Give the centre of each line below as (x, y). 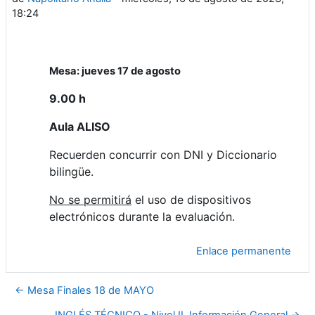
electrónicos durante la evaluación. (142, 216)
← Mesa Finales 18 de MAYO (84, 290)
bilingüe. (71, 171)
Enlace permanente (244, 251)
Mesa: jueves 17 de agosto (115, 71)
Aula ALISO (80, 126)
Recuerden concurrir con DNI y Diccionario (163, 154)
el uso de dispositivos (191, 199)
